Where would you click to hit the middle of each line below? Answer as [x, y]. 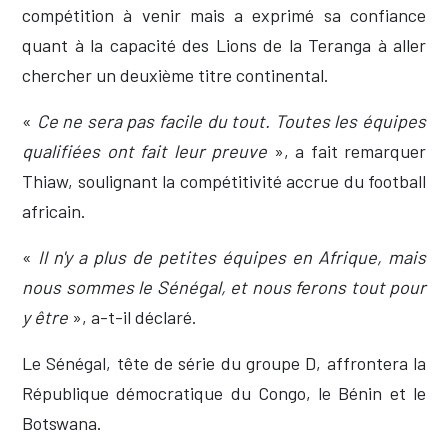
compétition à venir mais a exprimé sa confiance [224, 15]
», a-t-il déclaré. [132, 317]
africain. [54, 211]
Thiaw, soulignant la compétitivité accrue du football [224, 181]
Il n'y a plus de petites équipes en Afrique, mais [232, 257]
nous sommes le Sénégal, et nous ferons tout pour [224, 287]
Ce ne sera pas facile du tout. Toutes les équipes [231, 121]
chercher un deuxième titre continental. [175, 75]
